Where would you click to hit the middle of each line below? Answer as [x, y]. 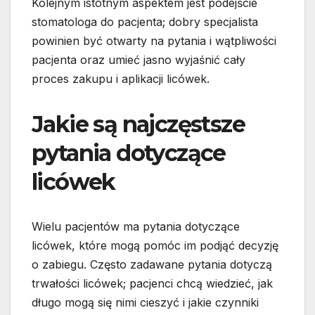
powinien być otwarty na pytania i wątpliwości [154, 41]
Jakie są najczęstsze [138, 124]
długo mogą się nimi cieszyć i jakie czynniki [145, 303]
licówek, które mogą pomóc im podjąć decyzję [155, 246]
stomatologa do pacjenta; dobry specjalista [145, 22]
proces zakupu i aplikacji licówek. [121, 79]
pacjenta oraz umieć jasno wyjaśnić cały [139, 60]
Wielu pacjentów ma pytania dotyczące [136, 227]
